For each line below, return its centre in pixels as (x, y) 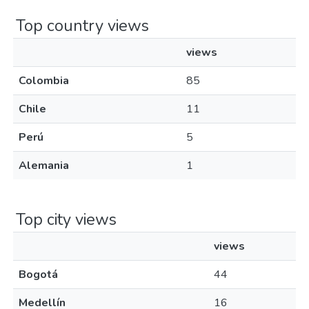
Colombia (44, 81)
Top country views (82, 26)
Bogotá (38, 275)
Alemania (44, 166)
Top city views (66, 219)
